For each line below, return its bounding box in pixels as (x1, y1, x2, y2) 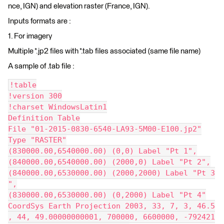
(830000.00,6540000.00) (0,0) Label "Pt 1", (8, 146, 197, 155)
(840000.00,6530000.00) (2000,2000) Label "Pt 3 (8, 168, 215, 177)
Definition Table (8, 113, 80, 122)
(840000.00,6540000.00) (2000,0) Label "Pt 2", (8, 157, 210, 166)
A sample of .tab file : (8, 62, 76, 70)
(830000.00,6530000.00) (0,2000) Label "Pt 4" (8, 190, 206, 199)
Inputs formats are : (8, 17, 72, 25)
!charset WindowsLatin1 (8, 102, 107, 111)
